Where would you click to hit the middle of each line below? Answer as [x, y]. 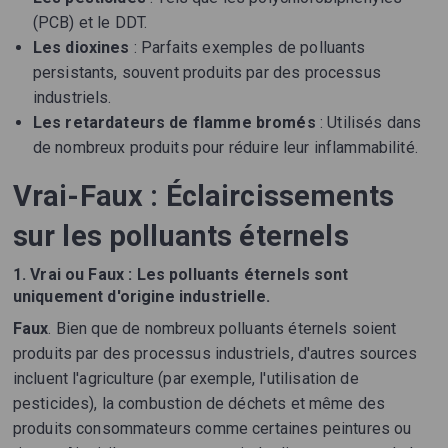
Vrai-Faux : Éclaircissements [203, 196]
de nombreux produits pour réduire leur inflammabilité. [225, 148]
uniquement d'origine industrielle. [141, 297]
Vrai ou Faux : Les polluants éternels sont [189, 275]
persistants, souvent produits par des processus [206, 73]
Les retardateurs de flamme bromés [174, 123]
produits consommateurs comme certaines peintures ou [212, 429]
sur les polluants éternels [180, 236]
